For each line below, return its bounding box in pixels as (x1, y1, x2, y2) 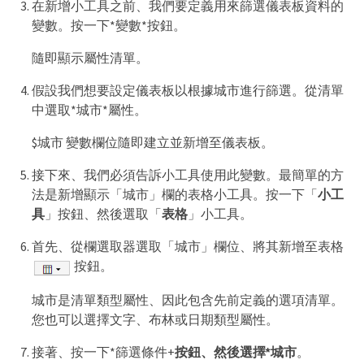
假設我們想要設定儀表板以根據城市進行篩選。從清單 (32, 82, 344, 99)
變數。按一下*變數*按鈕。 (32, 17, 186, 34)
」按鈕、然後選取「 (44, 206, 162, 223)
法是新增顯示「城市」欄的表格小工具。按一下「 (32, 186, 318, 203)
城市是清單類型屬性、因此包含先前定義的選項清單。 (32, 292, 344, 308)
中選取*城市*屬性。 (32, 102, 147, 119)
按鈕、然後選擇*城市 (175, 344, 297, 360)
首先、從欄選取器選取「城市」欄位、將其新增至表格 (32, 238, 344, 255)
